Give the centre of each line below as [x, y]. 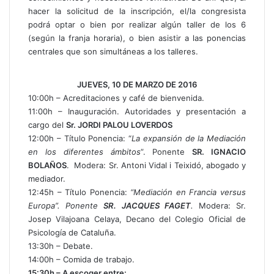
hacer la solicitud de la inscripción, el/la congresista [137, 11]
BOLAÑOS [47, 165]
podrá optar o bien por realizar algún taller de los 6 [137, 24]
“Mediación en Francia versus [188, 192]
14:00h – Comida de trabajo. [81, 259]
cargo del [47, 125]
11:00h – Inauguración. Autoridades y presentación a [137, 111]
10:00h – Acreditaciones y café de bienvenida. [116, 98]
